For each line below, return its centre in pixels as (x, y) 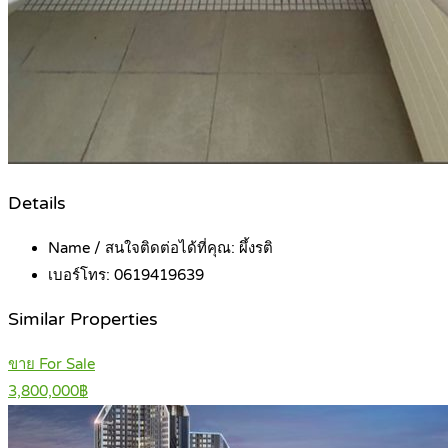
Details (37, 204)
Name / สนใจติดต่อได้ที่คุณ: (143, 247)
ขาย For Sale (51, 363)
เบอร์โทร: (81, 274)
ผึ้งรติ (256, 247)
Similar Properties (83, 320)
